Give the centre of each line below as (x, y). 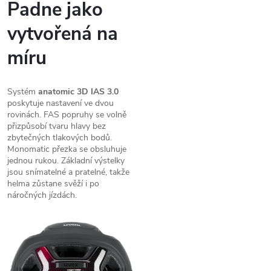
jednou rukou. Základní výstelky (66, 161)
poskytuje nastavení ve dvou (60, 103)
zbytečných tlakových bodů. (60, 138)
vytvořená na (63, 34)
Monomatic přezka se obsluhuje (67, 149)
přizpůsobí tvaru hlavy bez (57, 126)
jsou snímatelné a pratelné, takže (68, 172)
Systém (23, 92)
